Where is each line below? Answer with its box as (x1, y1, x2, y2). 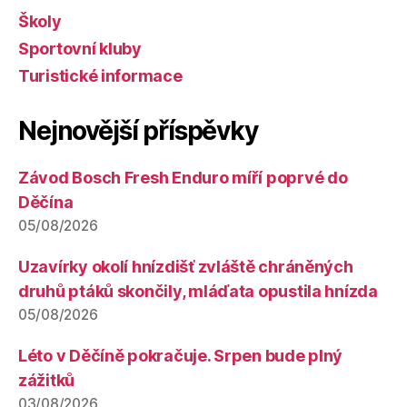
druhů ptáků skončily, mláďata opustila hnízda (18, 282, 378, 302)
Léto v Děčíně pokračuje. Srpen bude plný (18, 346, 343, 366)
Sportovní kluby (18, 39, 142, 59)
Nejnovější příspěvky (18, 115, 258, 147)
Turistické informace (18, 66, 183, 86)
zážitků (18, 371, 75, 391)
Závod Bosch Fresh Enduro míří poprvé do (18, 168, 348, 188)
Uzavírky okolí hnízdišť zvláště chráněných (18, 257, 353, 277)
